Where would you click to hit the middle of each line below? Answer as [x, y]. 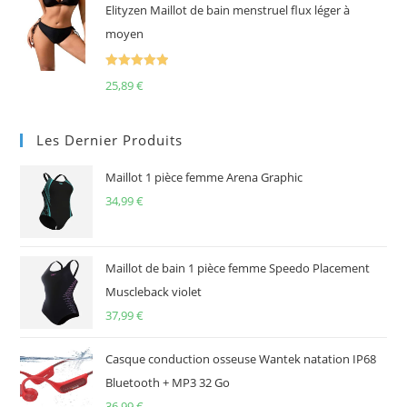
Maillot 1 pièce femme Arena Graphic [204, 177]
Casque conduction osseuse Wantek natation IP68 [241, 358]
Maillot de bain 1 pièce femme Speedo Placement [238, 268]
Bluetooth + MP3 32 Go [168, 382]
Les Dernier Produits [110, 139]
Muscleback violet [154, 291]
